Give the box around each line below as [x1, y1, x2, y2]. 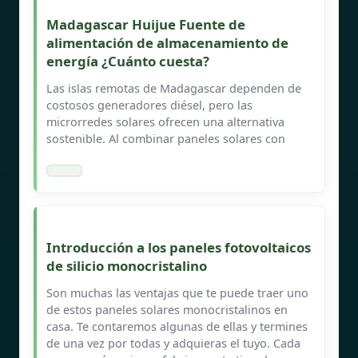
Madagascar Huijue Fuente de [46, 14, 245, 34]
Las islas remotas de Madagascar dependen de [46, 80, 301, 96]
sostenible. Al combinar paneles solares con [46, 130, 285, 146]
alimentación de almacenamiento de [46, 33, 288, 52]
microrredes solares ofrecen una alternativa [46, 113, 284, 129]
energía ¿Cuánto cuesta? [46, 51, 209, 70]
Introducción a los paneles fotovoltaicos [46, 237, 311, 257]
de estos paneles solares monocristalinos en [46, 301, 288, 317]
